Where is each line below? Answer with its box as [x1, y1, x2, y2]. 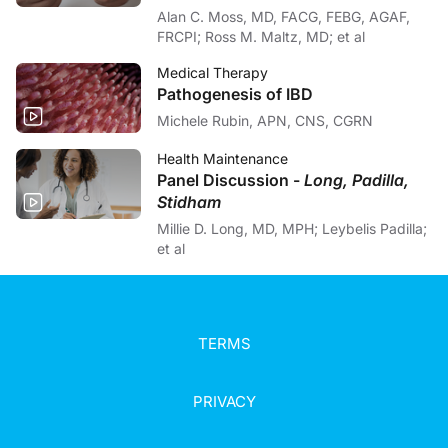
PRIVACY [192, 391, 256, 411]
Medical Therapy [157, 63, 268, 81]
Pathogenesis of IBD [157, 83, 313, 104]
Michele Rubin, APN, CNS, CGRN [157, 111, 373, 129]
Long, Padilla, [304, 169, 409, 190]
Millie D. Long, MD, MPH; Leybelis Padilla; [157, 219, 322, 237]
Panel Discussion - [157, 169, 304, 190]
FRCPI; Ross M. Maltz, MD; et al [205, 27, 365, 45]
